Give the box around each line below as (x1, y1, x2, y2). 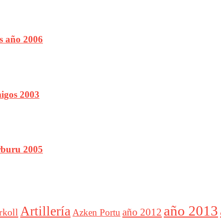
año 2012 (122, 206, 162, 219)
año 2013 (164, 203, 218, 219)
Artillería (20, 204, 71, 219)
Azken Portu (73, 207, 120, 218)
